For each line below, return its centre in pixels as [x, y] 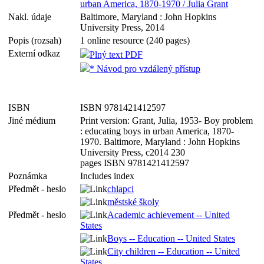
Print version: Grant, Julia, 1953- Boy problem [166, 121]
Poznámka [30, 176]
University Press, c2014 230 [133, 152]
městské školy [133, 202]
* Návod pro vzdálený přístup [145, 69]
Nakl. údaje [32, 17]
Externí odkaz [37, 53]
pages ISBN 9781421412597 [135, 163]
